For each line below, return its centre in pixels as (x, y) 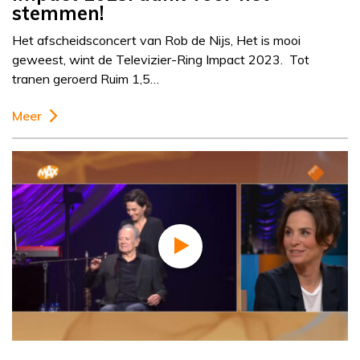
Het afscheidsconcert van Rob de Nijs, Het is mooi (156, 41)
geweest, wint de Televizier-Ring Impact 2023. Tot (161, 60)
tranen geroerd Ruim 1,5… (86, 79)
